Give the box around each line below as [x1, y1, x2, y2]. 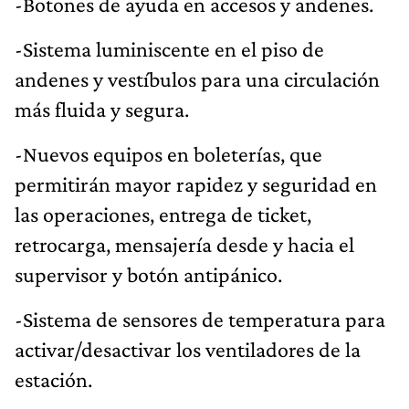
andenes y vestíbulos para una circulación [15, 66, 380, 91]
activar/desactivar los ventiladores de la [15, 336, 361, 362]
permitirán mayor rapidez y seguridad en [15, 171, 377, 196]
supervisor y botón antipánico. [15, 261, 282, 287]
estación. [15, 366, 92, 392]
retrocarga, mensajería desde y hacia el [15, 231, 354, 257]
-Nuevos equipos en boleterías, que [15, 141, 322, 166]
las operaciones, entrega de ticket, [15, 201, 311, 226]
